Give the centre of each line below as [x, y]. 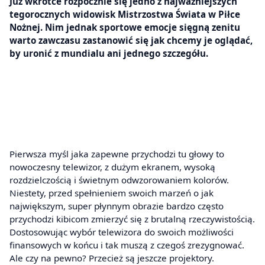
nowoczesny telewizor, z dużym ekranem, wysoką [112, 167]
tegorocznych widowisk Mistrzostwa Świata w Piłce [125, 14]
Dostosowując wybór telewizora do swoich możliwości [122, 232]
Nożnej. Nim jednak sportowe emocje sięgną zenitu [125, 27]
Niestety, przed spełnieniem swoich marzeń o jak [112, 193]
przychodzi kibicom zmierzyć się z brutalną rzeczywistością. [132, 219]
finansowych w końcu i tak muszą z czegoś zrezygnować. [127, 245]
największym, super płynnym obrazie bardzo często [117, 206]
